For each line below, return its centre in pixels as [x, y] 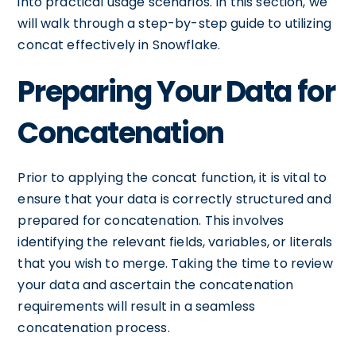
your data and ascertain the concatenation [156, 285]
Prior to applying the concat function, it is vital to [172, 178]
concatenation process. [94, 328]
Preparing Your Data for [176, 92]
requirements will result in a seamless [137, 306]
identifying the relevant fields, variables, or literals [175, 242]
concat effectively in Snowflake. [119, 45]
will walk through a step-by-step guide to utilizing [175, 23]
